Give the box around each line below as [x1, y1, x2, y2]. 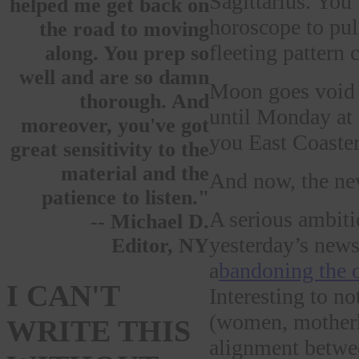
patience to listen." [42, 186, 209, 210]
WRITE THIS [6, 314, 191, 349]
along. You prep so [45, 42, 209, 66]
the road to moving [39, 18, 209, 42]
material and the [61, 162, 209, 186]
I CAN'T [6, 279, 119, 313]
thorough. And [79, 90, 209, 114]
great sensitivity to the [10, 138, 209, 162]
